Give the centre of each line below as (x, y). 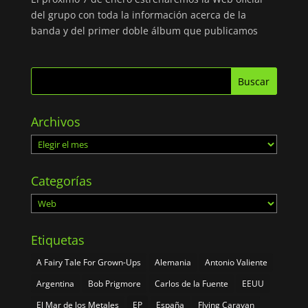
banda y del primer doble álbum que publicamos (144, 30)
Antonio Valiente (236, 262)
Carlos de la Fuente (191, 283)
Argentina (55, 283)
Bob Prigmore (114, 283)
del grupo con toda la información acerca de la (138, 14)
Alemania (173, 262)
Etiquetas (57, 240)
